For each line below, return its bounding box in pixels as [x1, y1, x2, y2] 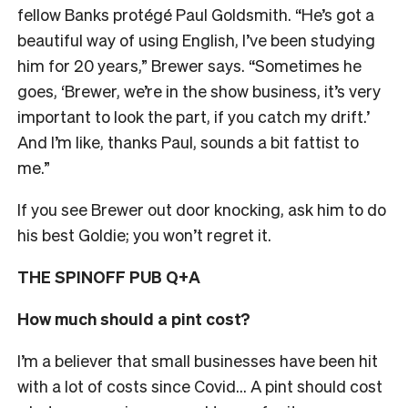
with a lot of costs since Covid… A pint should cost [17, 374, 382, 396]
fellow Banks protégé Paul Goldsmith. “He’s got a [17, 3, 374, 25]
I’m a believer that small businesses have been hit [17, 349, 378, 371]
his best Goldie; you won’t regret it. [17, 223, 271, 245]
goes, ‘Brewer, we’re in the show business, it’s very [17, 79, 381, 101]
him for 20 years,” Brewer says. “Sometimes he [17, 54, 362, 76]
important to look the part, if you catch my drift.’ [17, 105, 370, 127]
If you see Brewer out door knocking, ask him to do [17, 198, 386, 219]
